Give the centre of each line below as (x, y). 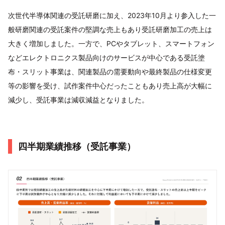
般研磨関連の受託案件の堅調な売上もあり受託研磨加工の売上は (110, 29)
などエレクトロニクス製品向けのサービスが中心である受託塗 (106, 57)
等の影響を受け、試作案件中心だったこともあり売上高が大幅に (110, 85)
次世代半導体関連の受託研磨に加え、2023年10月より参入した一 (112, 15)
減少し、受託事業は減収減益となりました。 (78, 99)
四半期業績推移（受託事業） (77, 146)
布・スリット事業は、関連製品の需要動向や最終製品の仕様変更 (110, 71)
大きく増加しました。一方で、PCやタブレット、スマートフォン (111, 43)
